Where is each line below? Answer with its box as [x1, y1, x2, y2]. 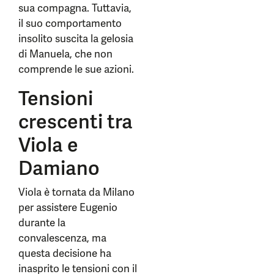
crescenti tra [18, 109, 133, 135]
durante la [18, 216, 65, 229]
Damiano [18, 155, 100, 181]
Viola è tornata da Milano [18, 185, 135, 199]
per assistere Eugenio [18, 201, 117, 214]
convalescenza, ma [18, 231, 106, 245]
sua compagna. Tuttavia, [18, 1, 131, 15]
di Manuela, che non [18, 47, 113, 61]
